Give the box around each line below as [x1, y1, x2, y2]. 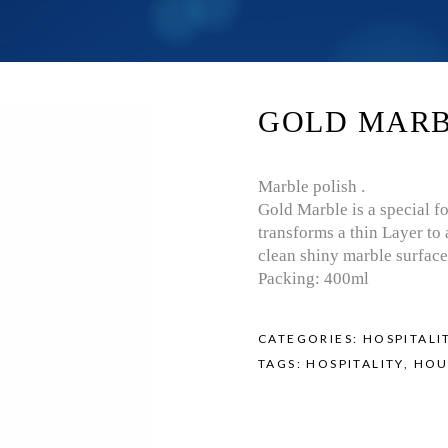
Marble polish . [258, 177, 365, 196]
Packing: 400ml [258, 269, 369, 288]
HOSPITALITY [306, 356, 404, 371]
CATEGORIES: [258, 331, 363, 346]
